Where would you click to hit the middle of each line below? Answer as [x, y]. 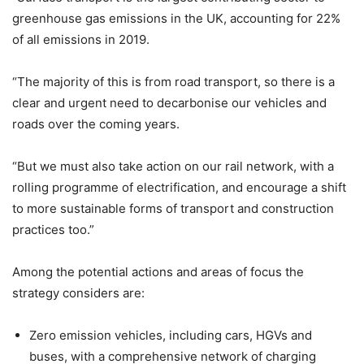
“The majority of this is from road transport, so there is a [173, 82]
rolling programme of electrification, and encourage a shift [179, 188]
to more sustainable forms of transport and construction [173, 209]
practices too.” [53, 230]
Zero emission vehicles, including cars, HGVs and [171, 336]
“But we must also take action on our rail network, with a [173, 167]
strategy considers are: [78, 293]
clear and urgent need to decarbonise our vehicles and [169, 103]
